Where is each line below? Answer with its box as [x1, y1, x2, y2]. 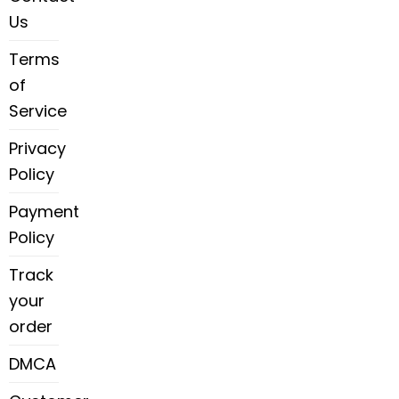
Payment [9, 199, 79, 223]
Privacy [9, 136, 66, 159]
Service [9, 99, 67, 122]
